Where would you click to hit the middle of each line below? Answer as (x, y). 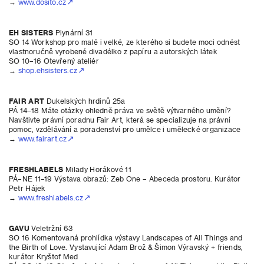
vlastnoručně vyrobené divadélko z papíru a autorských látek (113, 51)
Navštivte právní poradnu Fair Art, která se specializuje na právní (120, 120)
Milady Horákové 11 (97, 169)
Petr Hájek (27, 188)
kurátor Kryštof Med (44, 256)
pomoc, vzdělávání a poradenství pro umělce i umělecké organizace (125, 129)
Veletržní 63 (51, 228)
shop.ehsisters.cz (47, 70)
